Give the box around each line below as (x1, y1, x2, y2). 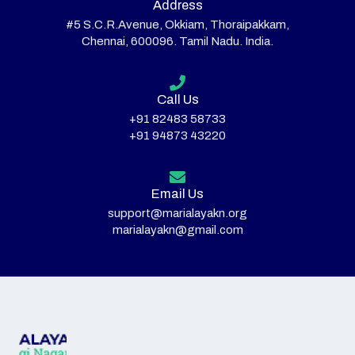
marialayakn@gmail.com (112, 223, 243, 237)
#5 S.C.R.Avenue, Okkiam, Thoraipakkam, (66, 18, 289, 32)
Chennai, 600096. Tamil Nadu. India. (82, 35, 273, 48)
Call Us (156, 93, 199, 107)
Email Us (151, 187, 204, 201)
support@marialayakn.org (108, 207, 247, 220)
